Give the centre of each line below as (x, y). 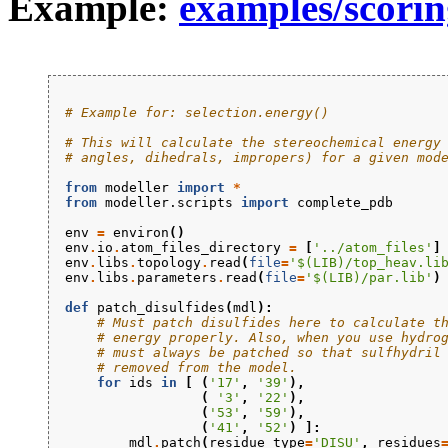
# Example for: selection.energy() (197, 112)
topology (169, 262)
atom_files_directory (201, 247)
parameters (177, 277)
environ (141, 232)
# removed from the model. (197, 367)
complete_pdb (345, 202)
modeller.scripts (169, 202)
